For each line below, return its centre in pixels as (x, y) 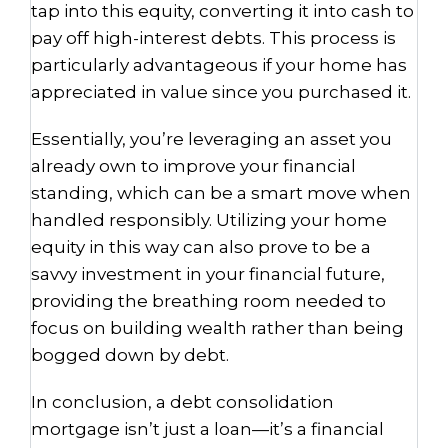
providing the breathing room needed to (208, 301)
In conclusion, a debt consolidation (182, 402)
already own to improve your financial (193, 166)
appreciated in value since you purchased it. (223, 92)
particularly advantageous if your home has (219, 65)
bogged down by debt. (130, 355)
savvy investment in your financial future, (208, 274)
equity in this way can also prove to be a (201, 247)
